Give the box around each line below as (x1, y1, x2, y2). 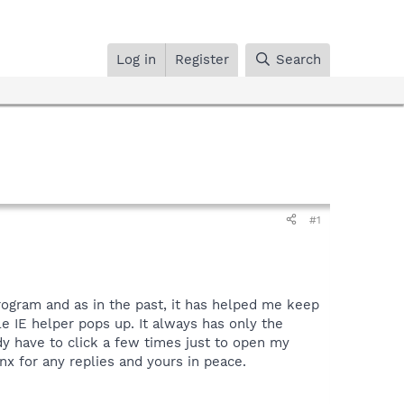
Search (276, 50, 321, 68)
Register (175, 50, 230, 68)
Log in (116, 50, 157, 68)
